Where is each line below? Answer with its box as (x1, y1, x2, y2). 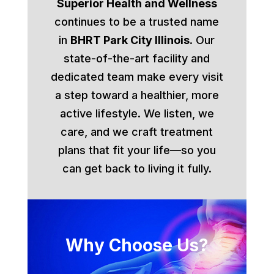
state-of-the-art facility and (64, 52, 210, 65)
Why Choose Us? (65, 235, 209, 256)
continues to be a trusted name (54, 15, 220, 29)
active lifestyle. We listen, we (59, 107, 214, 120)
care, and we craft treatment (61, 125, 213, 139)
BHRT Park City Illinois (70, 34, 190, 47)
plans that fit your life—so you (57, 144, 216, 157)
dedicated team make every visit (50, 70, 223, 84)
